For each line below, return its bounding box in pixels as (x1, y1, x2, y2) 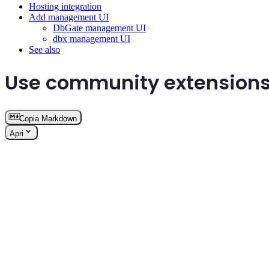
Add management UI (29, 12, 109, 23)
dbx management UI (53, 34, 130, 44)
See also (29, 44, 60, 55)
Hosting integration (29, 1, 101, 12)
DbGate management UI (53, 23, 146, 34)
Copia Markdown (19, 114, 77, 124)
